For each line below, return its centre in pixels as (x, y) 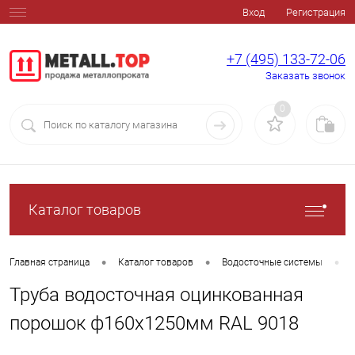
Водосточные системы (272, 263)
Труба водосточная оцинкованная (157, 295)
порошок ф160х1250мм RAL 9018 (154, 323)
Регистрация (316, 12)
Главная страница (50, 263)
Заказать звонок (305, 76)
